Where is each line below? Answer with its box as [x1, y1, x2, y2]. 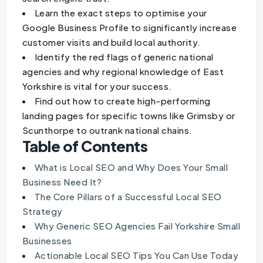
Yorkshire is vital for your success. [22, 80, 172, 92]
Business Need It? [22, 176, 102, 188]
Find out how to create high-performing [34, 95, 211, 107]
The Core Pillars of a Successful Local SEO [34, 191, 222, 203]
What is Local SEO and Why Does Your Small [34, 161, 228, 173]
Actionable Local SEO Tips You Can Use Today [34, 249, 239, 261]
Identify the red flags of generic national [34, 51, 214, 63]
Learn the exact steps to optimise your [34, 7, 207, 19]
